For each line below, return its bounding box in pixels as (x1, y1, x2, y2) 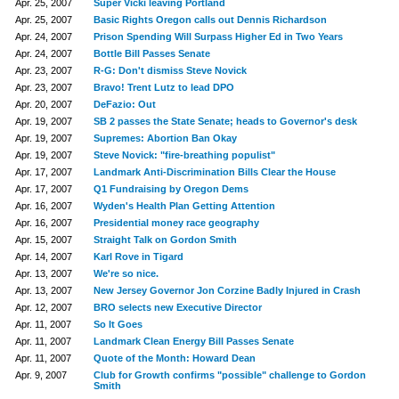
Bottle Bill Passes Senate (93, 48, 210, 59)
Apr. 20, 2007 (14, 99, 72, 110)
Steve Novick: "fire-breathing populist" (93, 150, 275, 160)
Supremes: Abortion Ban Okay (93, 133, 237, 143)
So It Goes (93, 319, 142, 330)
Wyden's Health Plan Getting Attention (93, 200, 275, 211)
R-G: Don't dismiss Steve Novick (93, 65, 247, 76)
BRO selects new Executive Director (93, 302, 262, 313)
